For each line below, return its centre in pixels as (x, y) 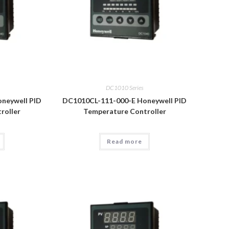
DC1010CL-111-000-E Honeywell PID (125, 100)
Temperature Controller (124, 111)
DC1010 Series (124, 87)
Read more (125, 141)
